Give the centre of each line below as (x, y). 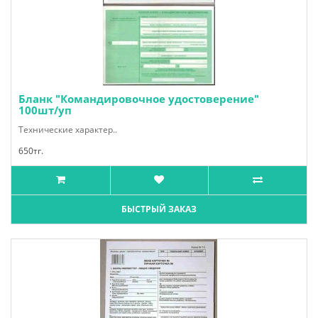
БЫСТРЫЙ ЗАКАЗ (159, 209)
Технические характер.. (68, 130)
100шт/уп (45, 110)
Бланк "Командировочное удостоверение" (139, 99)
